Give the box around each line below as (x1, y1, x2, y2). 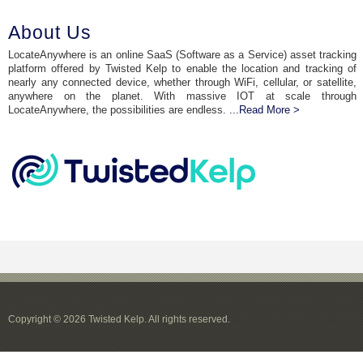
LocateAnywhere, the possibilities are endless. (8, 104, 229, 117)
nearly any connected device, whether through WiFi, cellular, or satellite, (8, 76, 357, 89)
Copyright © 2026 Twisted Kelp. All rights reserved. (8, 314, 230, 326)
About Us (8, 22, 92, 44)
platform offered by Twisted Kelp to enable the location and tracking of (8, 62, 357, 75)
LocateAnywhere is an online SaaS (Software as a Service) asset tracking (8, 49, 357, 62)
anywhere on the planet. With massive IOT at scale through (8, 90, 357, 103)
